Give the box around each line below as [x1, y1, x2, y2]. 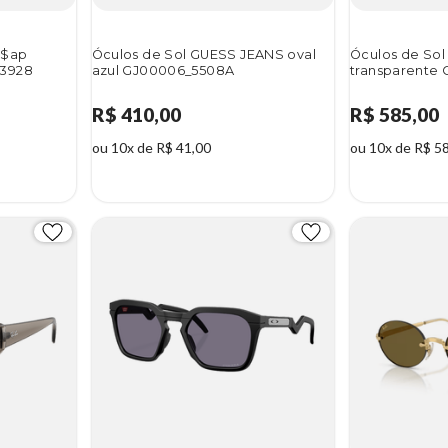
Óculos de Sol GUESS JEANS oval [91, 46, 317, 62]
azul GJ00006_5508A [91, 62, 235, 78]
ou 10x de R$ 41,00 [91, 139, 211, 157]
